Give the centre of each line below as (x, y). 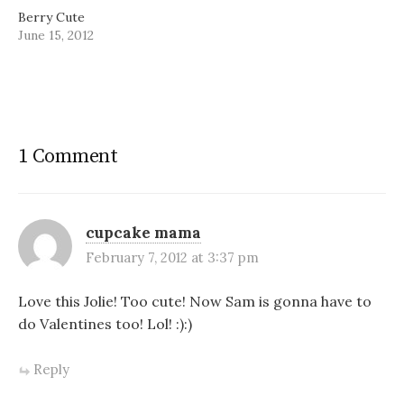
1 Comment (69, 156)
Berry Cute (51, 17)
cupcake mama (143, 232)
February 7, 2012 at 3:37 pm (172, 257)
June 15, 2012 (56, 35)
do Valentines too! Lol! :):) (105, 323)
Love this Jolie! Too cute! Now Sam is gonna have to (195, 301)
